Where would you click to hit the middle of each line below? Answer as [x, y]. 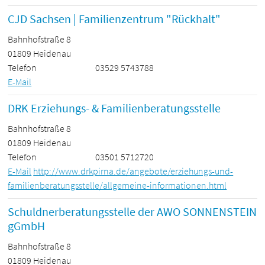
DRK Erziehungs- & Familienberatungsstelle [114, 108]
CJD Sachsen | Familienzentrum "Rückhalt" [114, 19]
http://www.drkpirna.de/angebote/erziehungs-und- [133, 171]
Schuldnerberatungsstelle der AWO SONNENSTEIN [132, 212]
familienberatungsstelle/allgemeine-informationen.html [117, 185]
